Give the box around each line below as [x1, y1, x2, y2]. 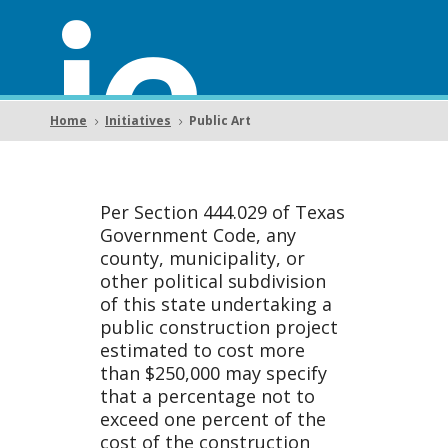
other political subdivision [100, 269, 326, 294]
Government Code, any [100, 223, 296, 248]
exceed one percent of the [100, 407, 326, 432]
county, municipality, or [100, 246, 305, 271]
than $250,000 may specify [100, 361, 327, 386]
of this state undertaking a [100, 292, 332, 317]
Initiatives [105, 112, 171, 130]
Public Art [189, 112, 251, 130]
